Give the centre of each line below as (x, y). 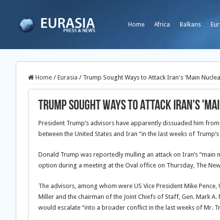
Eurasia (68, 77)
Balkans (190, 25)
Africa (162, 25)
